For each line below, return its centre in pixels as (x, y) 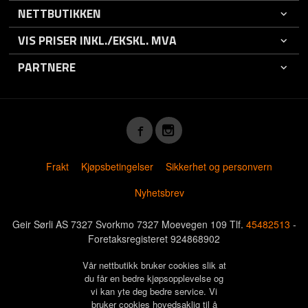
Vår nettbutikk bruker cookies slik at (154, 265)
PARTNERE (47, 67)
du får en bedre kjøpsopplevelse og (154, 278)
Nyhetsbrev (159, 192)
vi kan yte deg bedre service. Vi (154, 291)
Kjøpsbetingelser (118, 166)
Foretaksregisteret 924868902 (154, 239)
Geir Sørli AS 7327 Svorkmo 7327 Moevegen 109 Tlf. (129, 224)
